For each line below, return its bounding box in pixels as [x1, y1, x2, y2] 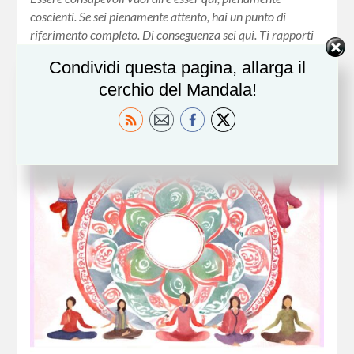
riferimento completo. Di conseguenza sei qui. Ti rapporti [30, 26, 314, 42]
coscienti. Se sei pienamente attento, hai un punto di [30, 8, 287, 24]
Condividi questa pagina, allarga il [49, 58, 306, 77]
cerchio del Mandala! [98, 80, 257, 100]
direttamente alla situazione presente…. [30, 44, 228, 60]
